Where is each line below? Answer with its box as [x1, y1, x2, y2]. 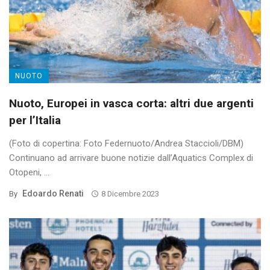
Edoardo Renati [22, 189, 84, 199]
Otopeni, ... [9, 167, 49, 178]
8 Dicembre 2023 [101, 189, 159, 199]
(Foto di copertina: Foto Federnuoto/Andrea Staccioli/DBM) [9, 138, 243, 149]
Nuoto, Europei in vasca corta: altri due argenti [9, 96, 254, 111]
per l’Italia [9, 113, 61, 128]
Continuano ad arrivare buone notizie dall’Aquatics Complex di [9, 152, 253, 164]
